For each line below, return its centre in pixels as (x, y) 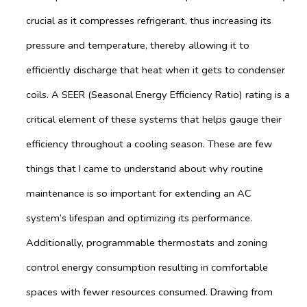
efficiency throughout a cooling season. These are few (149, 144)
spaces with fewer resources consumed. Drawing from (149, 292)
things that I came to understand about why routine (145, 168)
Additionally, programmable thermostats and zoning (147, 242)
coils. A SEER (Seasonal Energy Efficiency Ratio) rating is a (158, 94)
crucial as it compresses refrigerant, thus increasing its (149, 20)
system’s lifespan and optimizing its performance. (139, 218)
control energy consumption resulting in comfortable (147, 267)
